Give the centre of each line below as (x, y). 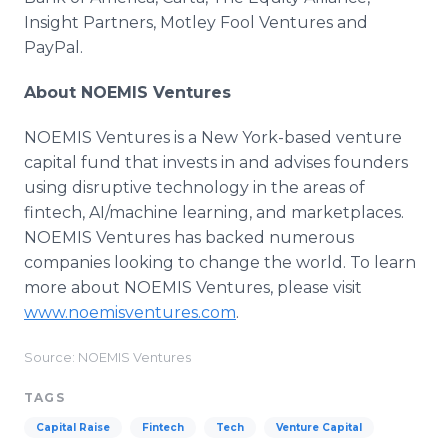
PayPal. (53, 47)
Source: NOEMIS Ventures (107, 357)
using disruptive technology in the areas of (194, 187)
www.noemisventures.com (130, 312)
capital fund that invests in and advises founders (216, 162)
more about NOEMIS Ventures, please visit (193, 287)
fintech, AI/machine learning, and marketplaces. (214, 212)
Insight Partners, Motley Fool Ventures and (196, 22)
